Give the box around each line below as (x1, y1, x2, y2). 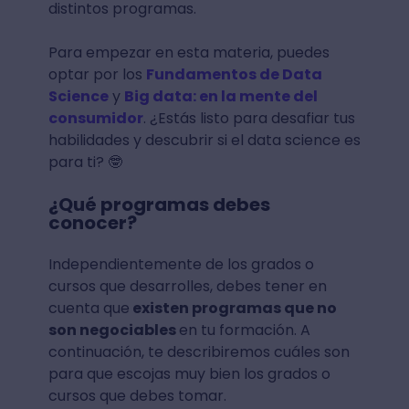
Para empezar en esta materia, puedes (47, 42, 330, 64)
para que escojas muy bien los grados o (47, 363, 330, 385)
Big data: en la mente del (123, 86, 318, 108)
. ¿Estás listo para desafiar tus (142, 108, 355, 130)
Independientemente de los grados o (47, 254, 314, 276)
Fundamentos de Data (145, 64, 322, 86)
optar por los (47, 64, 146, 86)
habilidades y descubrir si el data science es (47, 130, 361, 152)
